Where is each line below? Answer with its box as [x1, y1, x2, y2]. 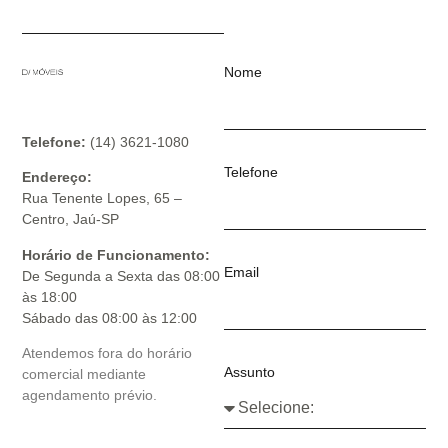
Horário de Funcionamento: [22, 246, 211, 263]
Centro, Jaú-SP [22, 211, 120, 228]
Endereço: [22, 169, 93, 186]
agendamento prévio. [22, 387, 158, 404]
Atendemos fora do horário [22, 345, 193, 362]
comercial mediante [22, 366, 147, 383]
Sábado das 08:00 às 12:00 [22, 309, 198, 326]
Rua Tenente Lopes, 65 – [22, 190, 183, 207]
